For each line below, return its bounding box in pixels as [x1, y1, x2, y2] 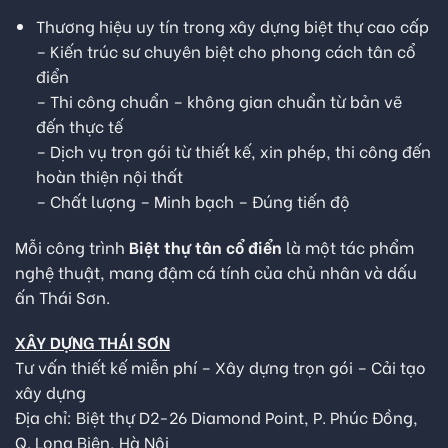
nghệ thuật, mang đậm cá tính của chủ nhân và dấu [15, 259, 417, 283]
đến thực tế [35, 113, 123, 137]
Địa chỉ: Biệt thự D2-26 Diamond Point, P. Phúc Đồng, [15, 405, 418, 429]
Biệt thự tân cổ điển [129, 234, 282, 258]
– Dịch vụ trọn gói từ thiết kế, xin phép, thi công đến [35, 138, 431, 162]
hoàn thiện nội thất [35, 163, 183, 187]
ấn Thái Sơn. [15, 284, 110, 308]
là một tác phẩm [282, 234, 414, 258]
